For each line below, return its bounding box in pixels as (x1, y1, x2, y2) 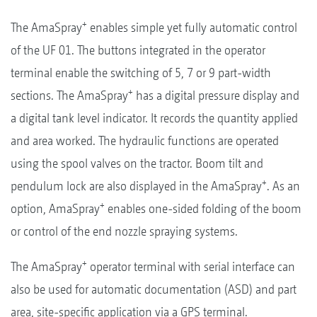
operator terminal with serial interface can (87, 258, 295, 274)
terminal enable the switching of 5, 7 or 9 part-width (11, 64, 271, 80)
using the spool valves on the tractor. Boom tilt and (11, 155, 263, 171)
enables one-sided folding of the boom (105, 200, 301, 216)
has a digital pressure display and (133, 87, 299, 103)
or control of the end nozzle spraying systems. (11, 223, 238, 238)
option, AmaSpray (11, 200, 100, 216)
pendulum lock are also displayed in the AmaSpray (11, 178, 262, 193)
